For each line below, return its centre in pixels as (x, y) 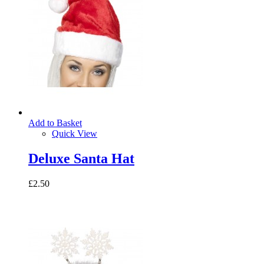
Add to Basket (55, 123)
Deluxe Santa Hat (81, 159)
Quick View (75, 134)
